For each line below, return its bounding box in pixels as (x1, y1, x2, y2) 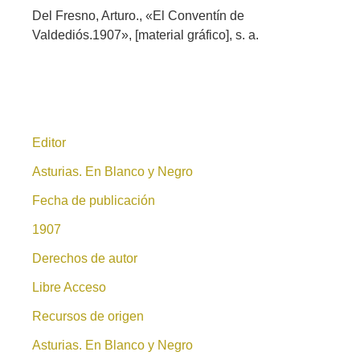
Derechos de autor (32, 252, 137, 266)
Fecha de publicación (32, 194, 155, 208)
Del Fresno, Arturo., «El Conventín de (32, 8, 244, 22)
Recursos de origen (32, 309, 144, 324)
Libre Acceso (32, 280, 106, 295)
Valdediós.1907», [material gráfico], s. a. (32, 27, 259, 42)
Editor (32, 136, 66, 150)
